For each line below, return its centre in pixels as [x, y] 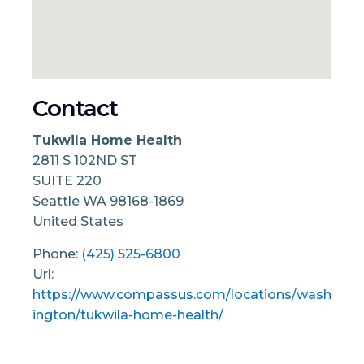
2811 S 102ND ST [85, 160]
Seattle [58, 201]
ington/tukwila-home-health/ [128, 314]
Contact [75, 108]
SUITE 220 [67, 180]
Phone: [57, 253]
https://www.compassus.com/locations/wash [182, 294]
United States [78, 221]
